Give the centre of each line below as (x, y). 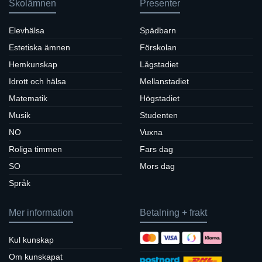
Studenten (159, 115)
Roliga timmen (35, 149)
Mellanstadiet (164, 81)
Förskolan (158, 47)
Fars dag (156, 149)
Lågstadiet (159, 64)
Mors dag (157, 166)
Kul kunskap (31, 239)
